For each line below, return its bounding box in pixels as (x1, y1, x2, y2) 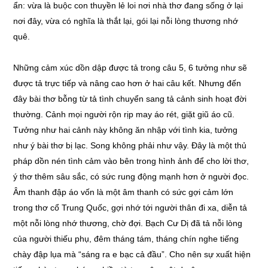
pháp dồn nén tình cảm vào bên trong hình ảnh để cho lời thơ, (13, 156, 249, 166)
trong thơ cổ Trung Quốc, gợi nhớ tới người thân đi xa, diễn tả (13, 203, 248, 212)
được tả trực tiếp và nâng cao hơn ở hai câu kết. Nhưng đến (13, 78, 242, 88)
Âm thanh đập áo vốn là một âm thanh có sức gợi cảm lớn (13, 187, 234, 197)
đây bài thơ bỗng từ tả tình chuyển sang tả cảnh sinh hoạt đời (13, 94, 247, 103)
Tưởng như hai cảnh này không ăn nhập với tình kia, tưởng (13, 125, 238, 135)
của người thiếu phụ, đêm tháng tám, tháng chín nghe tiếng (13, 234, 239, 243)
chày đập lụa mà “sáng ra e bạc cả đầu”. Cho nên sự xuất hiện (13, 249, 251, 259)
